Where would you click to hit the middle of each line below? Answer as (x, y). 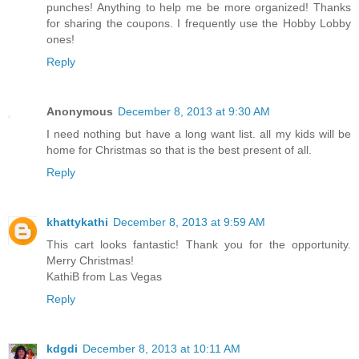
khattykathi (77, 232)
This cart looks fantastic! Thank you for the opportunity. (199, 254)
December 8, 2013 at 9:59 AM (189, 232)
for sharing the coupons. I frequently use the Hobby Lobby (199, 33)
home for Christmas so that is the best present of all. (179, 160)
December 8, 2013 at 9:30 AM (194, 121)
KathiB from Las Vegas (104, 286)
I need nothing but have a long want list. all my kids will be (199, 144)
